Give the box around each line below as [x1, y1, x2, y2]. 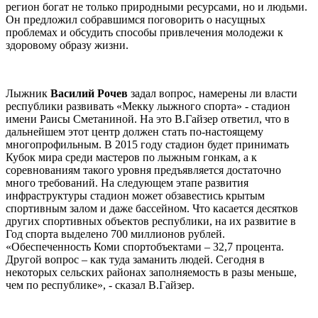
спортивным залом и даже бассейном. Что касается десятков [6, 202, 298, 215]
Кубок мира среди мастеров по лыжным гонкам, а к [6, 151, 257, 164]
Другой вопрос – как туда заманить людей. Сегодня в [6, 253, 265, 266]
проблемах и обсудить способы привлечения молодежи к [6, 26, 283, 39]
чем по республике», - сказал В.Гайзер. [6, 279, 194, 292]
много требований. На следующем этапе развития [6, 177, 248, 190]
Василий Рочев [50, 87, 131, 100]
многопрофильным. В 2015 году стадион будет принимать [6, 138, 289, 151]
